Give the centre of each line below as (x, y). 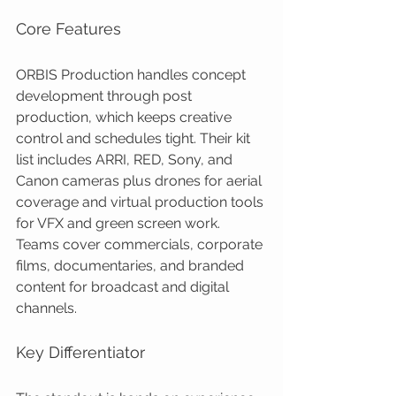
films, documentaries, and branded (132, 266)
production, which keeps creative (126, 117)
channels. (46, 308)
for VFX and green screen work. (120, 223)
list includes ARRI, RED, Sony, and (126, 160)
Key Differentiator (80, 352)
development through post (106, 96)
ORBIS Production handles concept (133, 75)
